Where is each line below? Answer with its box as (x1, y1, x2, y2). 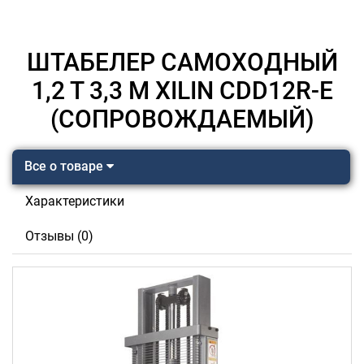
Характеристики (25, 193, 124, 209)
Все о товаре (24, 158, 106, 174)
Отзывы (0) (25, 228, 93, 244)
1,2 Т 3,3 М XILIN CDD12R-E (31, 76, 333, 105)
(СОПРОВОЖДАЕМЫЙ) (50, 105, 314, 133)
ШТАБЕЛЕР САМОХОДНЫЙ (26, 48, 338, 76)
